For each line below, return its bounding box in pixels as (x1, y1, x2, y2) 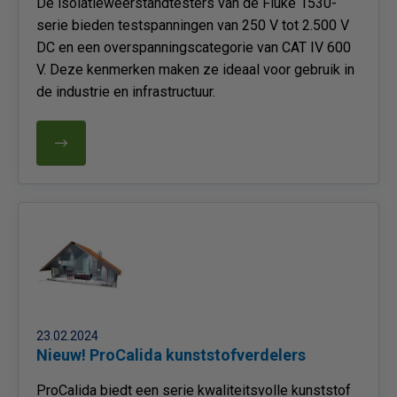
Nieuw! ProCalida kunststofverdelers (36, 346, 306, 364)
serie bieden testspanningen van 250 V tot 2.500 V (36, 17, 349, 34)
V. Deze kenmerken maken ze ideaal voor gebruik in (36, 61, 354, 78)
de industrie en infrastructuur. (36, 83, 215, 100)
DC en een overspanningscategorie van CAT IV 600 (36, 39, 351, 56)
